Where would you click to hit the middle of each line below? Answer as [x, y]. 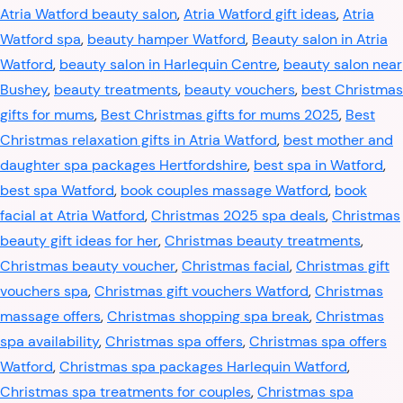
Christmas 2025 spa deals [238, 215]
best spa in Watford [318, 165]
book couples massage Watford [224, 190]
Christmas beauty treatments [263, 241]
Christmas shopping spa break [208, 316]
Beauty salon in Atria [320, 39]
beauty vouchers [240, 90]
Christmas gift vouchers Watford [201, 291]
